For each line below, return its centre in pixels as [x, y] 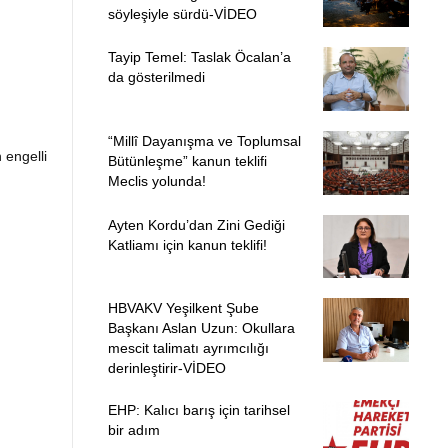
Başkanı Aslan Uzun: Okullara [201, 328]
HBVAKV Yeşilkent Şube [183, 308]
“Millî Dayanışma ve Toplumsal [204, 141]
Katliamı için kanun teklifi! [187, 244]
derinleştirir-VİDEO [166, 368]
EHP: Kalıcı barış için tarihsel [198, 410]
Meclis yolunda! [156, 181]
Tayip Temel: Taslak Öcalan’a [199, 57]
